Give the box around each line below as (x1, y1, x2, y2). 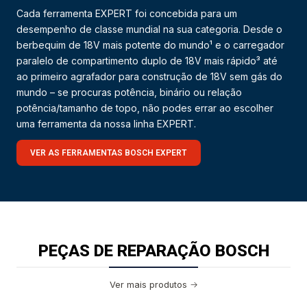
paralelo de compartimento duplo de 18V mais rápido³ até (16, 55, 278, 66)
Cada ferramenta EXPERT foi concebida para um (16, 8, 237, 19)
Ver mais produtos (109, 280, 187, 291)
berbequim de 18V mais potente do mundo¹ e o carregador (16, 39, 284, 51)
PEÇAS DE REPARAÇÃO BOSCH (38, 241, 269, 261)
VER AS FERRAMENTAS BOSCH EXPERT (30, 148, 187, 158)
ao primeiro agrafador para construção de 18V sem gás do (16, 71, 282, 82)
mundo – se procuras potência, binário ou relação (16, 86, 242, 98)
